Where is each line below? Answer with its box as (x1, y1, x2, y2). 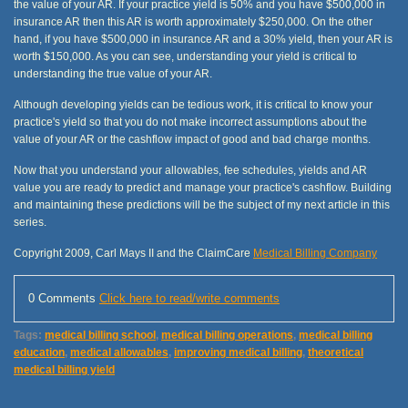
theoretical (308, 345, 363, 358)
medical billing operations (161, 328, 293, 341)
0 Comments (28, 291, 99, 305)
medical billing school (45, 328, 156, 341)
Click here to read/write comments (99, 291, 280, 305)
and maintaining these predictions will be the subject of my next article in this (14, 198, 390, 210)
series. (14, 215, 46, 228)
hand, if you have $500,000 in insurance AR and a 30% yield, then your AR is (14, 32, 393, 45)
